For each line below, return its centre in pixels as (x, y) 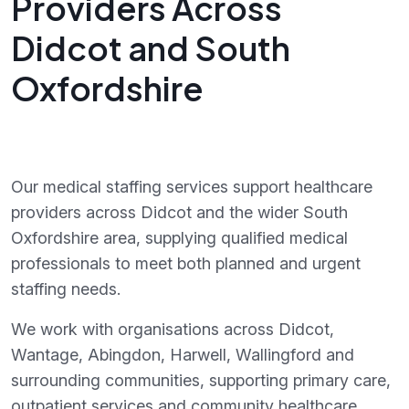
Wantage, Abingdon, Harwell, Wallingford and (183, 355)
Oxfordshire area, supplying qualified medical (179, 238)
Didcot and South (151, 48)
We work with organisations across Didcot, (173, 330)
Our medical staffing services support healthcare (192, 187)
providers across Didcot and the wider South (179, 213)
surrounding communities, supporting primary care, (201, 381)
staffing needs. (66, 289)
